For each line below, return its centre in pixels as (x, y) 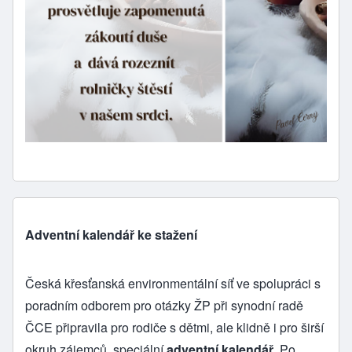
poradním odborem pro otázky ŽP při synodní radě (164, 305)
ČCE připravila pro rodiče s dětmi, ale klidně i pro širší (174, 327)
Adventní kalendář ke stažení (111, 234)
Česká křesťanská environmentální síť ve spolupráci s (173, 283)
